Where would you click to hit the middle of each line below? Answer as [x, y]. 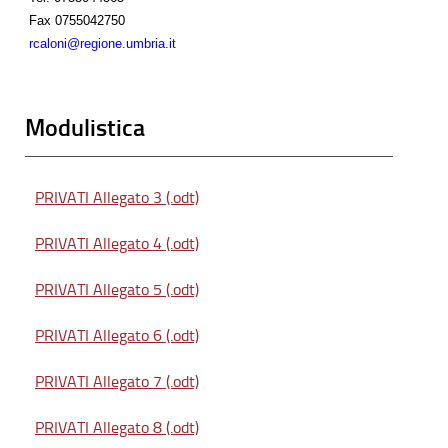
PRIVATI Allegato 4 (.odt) [117, 244]
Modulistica [85, 128]
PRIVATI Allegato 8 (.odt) [117, 428]
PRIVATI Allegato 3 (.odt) [117, 198]
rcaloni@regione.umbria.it [102, 43]
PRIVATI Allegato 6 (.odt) [117, 336]
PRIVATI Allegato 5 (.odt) [117, 290]
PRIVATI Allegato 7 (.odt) [117, 382]
